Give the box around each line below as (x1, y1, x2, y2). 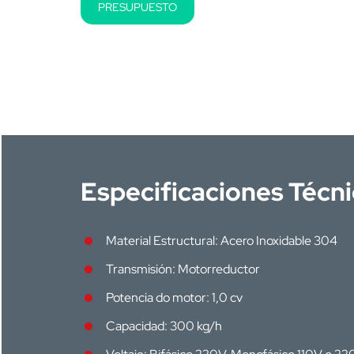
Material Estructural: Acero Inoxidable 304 (106, 232, 337, 249)
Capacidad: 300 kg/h (106, 318, 222, 334)
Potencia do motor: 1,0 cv (106, 289, 243, 306)
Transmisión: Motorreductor (106, 261, 260, 277)
